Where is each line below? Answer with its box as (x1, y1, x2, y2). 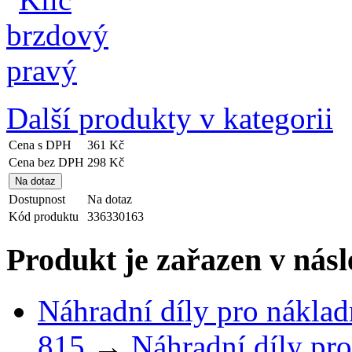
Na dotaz (87, 192, 132, 207)
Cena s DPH (9, 138, 71, 152)
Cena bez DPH (9, 156, 84, 170)
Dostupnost (9, 192, 65, 207)
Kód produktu (9, 210, 79, 224)
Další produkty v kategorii (6, 101, 333, 136)
